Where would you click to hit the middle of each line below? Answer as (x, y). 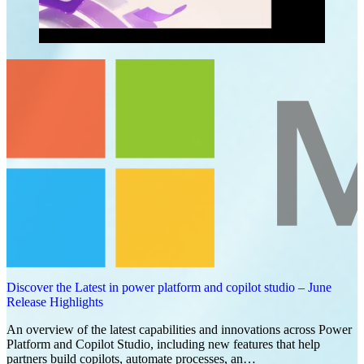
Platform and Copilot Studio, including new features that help (163, 344)
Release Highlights (55, 302)
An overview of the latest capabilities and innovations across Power (179, 329)
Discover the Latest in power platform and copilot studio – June (169, 287)
